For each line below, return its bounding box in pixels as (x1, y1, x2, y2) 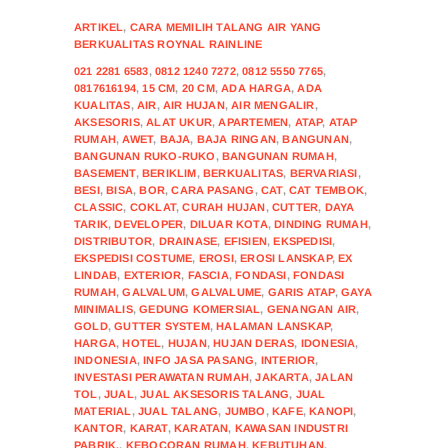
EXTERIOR (123, 268, 182, 281)
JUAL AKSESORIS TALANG (140, 387, 290, 400)
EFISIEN (223, 234, 268, 247)
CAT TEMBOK (289, 183, 365, 196)
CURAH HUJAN (182, 200, 266, 213)
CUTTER (272, 200, 319, 213)
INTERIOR (260, 353, 316, 366)
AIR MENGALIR (231, 98, 315, 111)
